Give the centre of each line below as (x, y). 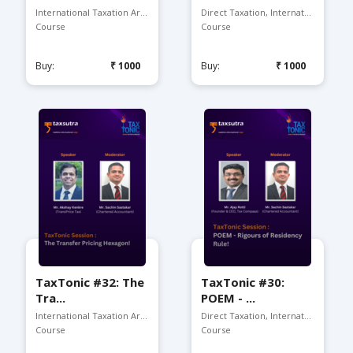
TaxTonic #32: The (90, 282)
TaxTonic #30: (243, 282)
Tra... (50, 298)
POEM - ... (228, 298)
